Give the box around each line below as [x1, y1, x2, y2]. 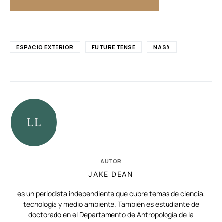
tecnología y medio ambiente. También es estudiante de [23, 199, 199, 209]
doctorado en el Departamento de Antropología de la [28, 210, 194, 220]
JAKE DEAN [88, 170, 134, 179]
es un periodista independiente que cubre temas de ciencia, [17, 189, 205, 199]
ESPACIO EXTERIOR [16, 43, 74, 51]
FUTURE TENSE [91, 43, 136, 51]
